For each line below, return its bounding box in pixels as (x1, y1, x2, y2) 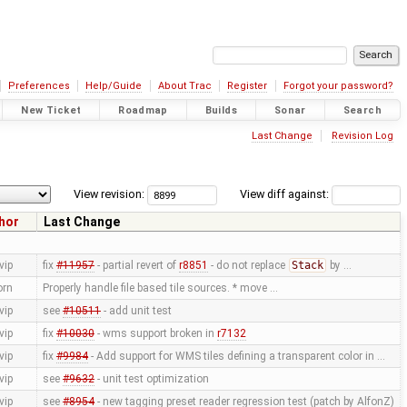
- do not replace (207, 259, 288, 273)
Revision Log (331, 129, 393, 142)
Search (342, 104, 382, 116)
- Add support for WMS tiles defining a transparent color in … (87, 350, 385, 363)
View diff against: (239, 187, 332, 202)
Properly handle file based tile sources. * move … (42, 282, 278, 295)
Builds (204, 104, 238, 116)
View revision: (74, 187, 145, 202)
